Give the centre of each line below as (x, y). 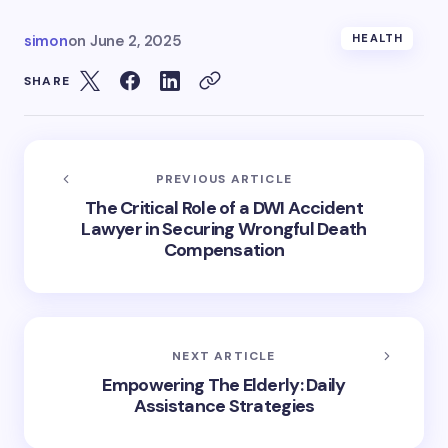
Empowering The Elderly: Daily (224, 385)
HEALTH (377, 38)
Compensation (224, 250)
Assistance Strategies (224, 406)
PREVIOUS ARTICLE (224, 179)
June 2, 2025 (135, 41)
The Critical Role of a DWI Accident (224, 208)
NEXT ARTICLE (224, 356)
